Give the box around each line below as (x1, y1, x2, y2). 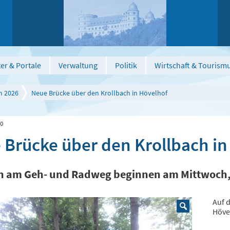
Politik (115, 60, 137, 70)
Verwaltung (59, 60, 98, 70)
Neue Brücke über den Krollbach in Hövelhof (31, 88, 167, 98)
